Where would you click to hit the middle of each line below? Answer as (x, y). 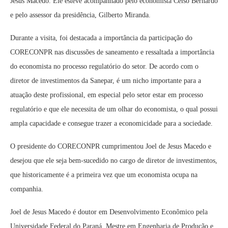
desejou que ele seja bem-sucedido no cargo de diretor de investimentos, (114, 161)
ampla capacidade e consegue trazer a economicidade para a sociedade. (111, 123)
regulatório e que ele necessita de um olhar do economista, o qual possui (114, 109)
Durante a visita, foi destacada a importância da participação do (101, 38)
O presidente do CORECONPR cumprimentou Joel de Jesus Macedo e (111, 146)
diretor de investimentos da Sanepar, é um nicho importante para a (106, 81)
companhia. (27, 189)
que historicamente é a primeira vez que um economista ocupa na (104, 175)
